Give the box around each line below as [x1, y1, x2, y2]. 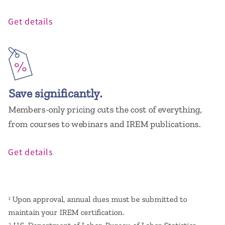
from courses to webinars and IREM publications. [8, 119, 200, 130]
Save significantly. [8, 86, 101, 101]
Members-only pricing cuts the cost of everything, [8, 104, 202, 116]
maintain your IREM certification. [8, 207, 124, 217]
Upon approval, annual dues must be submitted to [10, 194, 187, 204]
